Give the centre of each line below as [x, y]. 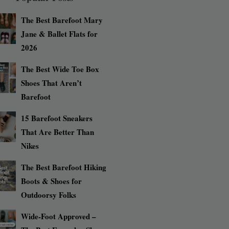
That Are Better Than [57, 132]
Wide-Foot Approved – [58, 216]
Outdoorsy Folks [48, 195]
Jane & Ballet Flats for [59, 34]
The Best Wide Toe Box [60, 69]
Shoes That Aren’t [51, 83]
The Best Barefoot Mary [62, 20]
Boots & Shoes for [51, 181]
